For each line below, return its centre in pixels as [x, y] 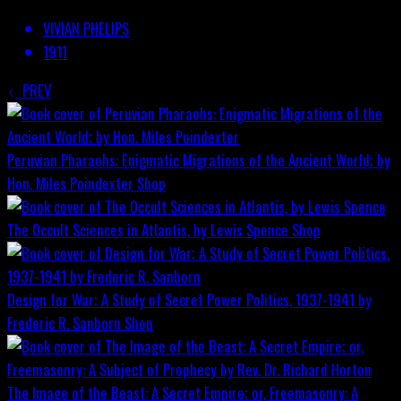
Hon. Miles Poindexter [70, 183]
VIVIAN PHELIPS [86, 29]
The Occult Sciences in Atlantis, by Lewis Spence [148, 229]
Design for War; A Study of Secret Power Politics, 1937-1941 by [189, 299]
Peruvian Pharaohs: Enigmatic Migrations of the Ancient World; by [199, 159]
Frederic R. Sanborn [64, 322]
